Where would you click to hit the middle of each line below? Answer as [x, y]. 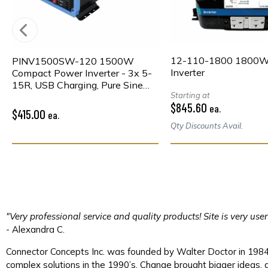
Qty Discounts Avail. [207, 126]
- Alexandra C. [35, 230]
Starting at [190, 95]
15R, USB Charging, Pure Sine [77, 85]
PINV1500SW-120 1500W [73, 61]
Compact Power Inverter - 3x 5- [82, 73]
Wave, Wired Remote [59, 97]
